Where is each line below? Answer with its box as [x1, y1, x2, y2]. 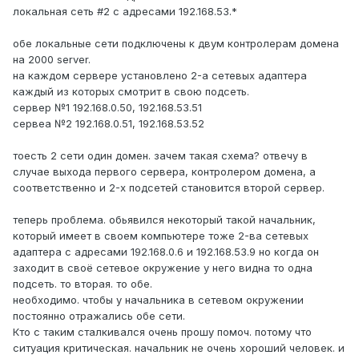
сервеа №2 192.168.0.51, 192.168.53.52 [13, 117, 204, 131]
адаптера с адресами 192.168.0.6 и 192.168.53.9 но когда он [13, 245, 319, 259]
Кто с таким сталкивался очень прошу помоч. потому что [13, 325, 312, 339]
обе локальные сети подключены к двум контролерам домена [13, 37, 339, 50]
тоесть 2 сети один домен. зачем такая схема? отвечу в [13, 149, 308, 163]
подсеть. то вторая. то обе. [13, 277, 152, 291]
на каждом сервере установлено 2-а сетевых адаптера [13, 69, 307, 83]
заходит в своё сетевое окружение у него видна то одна [13, 261, 313, 275]
